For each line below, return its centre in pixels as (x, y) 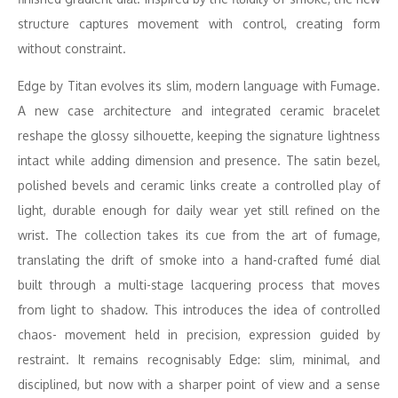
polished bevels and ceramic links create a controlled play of (199, 185)
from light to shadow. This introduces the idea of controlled (199, 310)
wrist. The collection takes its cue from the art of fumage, (199, 235)
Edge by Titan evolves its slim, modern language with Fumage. (199, 86)
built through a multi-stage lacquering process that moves (199, 285)
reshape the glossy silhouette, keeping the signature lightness (199, 135)
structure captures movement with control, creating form (199, 24)
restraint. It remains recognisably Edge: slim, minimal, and (199, 359)
